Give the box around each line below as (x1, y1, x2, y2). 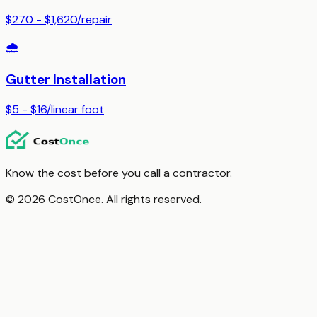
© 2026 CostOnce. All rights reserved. (6, 191, 202, 207)
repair (81, 12, 112, 28)
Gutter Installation (6, 70, 126, 88)
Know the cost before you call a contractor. (6, 165, 232, 180)
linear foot (51, 101, 104, 117)
